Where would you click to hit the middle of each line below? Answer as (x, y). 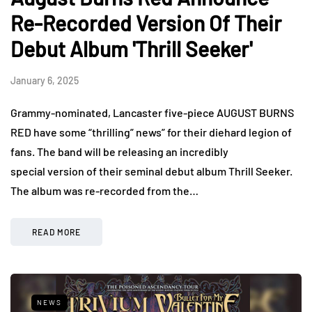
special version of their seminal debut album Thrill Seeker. (151, 171)
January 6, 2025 (45, 80)
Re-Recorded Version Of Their (146, 23)
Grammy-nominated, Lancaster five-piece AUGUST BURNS (152, 112)
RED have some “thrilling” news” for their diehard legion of (151, 132)
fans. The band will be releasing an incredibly (119, 151)
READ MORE (56, 232)
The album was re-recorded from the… (104, 190)
